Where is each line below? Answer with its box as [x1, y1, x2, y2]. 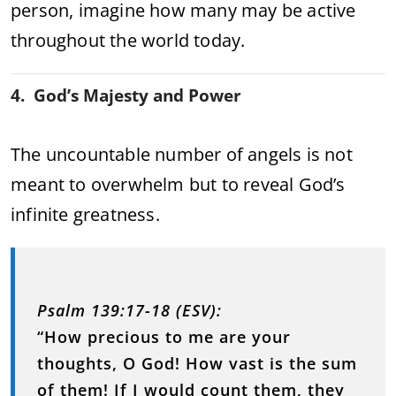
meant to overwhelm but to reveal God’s [11, 171, 346, 196]
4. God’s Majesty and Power [11, 83, 241, 107]
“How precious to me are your [37, 325, 291, 347]
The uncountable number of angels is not [11, 141, 353, 166]
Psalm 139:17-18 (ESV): [37, 299, 222, 321]
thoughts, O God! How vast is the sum [37, 352, 357, 374]
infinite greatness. [11, 202, 160, 226]
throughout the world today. [11, 27, 246, 52]
